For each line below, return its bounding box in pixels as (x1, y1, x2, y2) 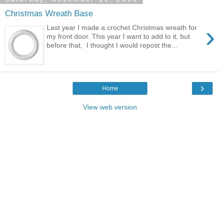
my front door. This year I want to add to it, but (47, 32, 191, 40)
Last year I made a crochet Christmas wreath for (47, 23, 197, 31)
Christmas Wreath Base (5, 8, 93, 19)
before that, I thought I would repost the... (47, 41, 178, 49)
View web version (83, 103, 137, 111)
